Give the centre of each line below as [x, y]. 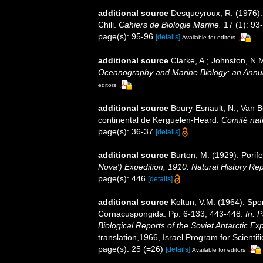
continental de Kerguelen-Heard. [160, 119]
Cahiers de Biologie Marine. [170, 24]
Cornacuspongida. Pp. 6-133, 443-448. [172, 213]
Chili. [108, 24]
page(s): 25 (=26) [132, 249]
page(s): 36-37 [127, 131]
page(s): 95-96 [127, 36]
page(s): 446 [123, 178]
